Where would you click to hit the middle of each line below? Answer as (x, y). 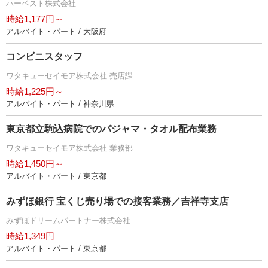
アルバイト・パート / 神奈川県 (60, 104)
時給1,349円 (30, 236)
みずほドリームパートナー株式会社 (68, 221)
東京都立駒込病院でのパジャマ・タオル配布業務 (111, 129)
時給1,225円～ (35, 92)
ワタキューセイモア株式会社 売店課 (69, 76)
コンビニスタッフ (44, 57)
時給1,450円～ (35, 164)
